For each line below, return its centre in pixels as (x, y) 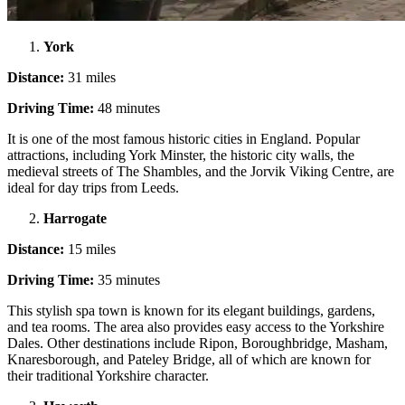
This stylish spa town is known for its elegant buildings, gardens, (191, 311)
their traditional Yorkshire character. (108, 376)
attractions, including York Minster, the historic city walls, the (181, 155)
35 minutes (127, 280)
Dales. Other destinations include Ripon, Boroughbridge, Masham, (198, 344)
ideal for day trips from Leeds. (95, 188)
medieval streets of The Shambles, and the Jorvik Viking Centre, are (201, 172)
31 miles (90, 78)
